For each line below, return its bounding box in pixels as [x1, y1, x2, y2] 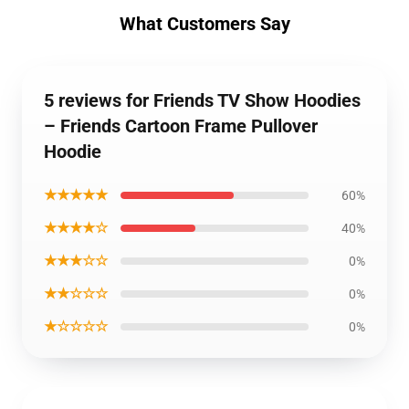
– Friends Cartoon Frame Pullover [44, 115, 318, 137]
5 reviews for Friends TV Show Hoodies [44, 89, 361, 111]
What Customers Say [119, 13, 290, 35]
